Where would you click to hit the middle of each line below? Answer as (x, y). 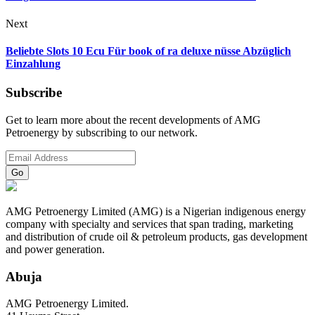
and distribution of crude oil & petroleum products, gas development (156, 237)
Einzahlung (33, 64)
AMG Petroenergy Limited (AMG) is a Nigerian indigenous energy (156, 211)
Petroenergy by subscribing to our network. (102, 133)
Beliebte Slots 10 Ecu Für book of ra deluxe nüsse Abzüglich (148, 51)
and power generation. (55, 249)
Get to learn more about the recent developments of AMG (133, 120)
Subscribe (34, 93)
